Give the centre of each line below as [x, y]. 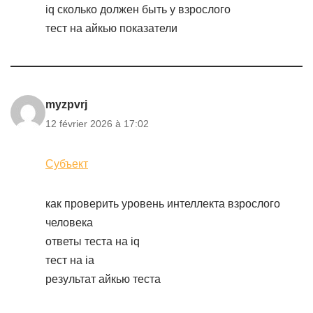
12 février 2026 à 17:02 [97, 124]
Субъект [67, 164]
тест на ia [70, 260]
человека [69, 223]
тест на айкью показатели [111, 28]
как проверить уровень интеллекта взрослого [163, 204]
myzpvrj [66, 104]
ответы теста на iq [93, 241]
